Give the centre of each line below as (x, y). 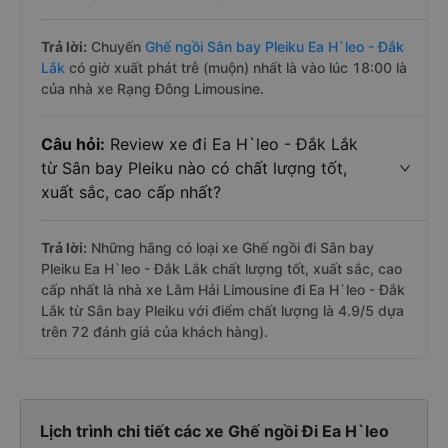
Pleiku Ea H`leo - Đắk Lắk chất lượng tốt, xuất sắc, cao (221, 268)
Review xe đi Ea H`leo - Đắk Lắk (231, 144)
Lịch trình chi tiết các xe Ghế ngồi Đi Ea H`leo (214, 431)
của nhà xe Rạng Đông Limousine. (152, 88)
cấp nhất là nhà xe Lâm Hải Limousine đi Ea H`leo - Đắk (223, 289)
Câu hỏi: (73, 144)
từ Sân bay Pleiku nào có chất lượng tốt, (194, 168)
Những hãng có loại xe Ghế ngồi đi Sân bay (230, 247)
